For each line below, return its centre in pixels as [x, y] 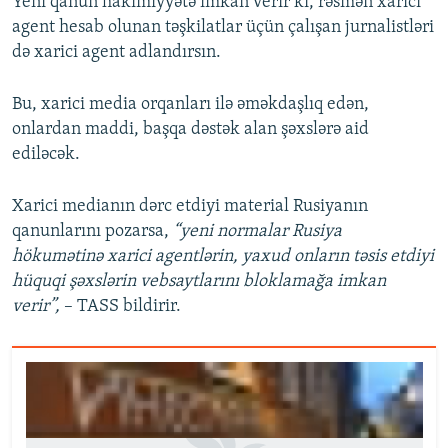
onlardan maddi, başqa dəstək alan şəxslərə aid [190, 130]
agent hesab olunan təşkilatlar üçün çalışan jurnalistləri [223, 28]
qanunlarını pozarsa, [92, 232]
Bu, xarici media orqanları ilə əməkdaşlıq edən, [190, 105]
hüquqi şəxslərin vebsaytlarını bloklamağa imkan [199, 282]
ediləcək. [46, 155]
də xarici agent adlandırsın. [116, 53]
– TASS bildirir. [120, 307]
